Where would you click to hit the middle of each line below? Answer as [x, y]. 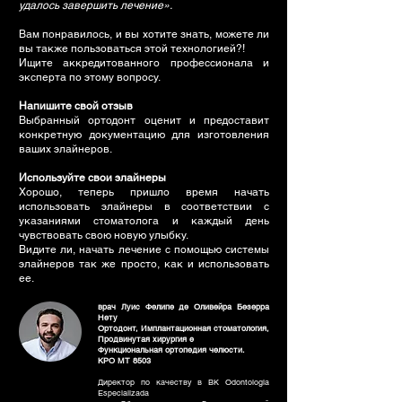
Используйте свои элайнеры [92, 178]
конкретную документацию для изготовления [144, 135]
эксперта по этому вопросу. [90, 77]
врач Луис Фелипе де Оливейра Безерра [184, 307]
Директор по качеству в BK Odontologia [184, 382]
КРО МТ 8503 [124, 361]
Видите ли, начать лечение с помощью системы [144, 249]
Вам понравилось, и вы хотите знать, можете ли [144, 34]
